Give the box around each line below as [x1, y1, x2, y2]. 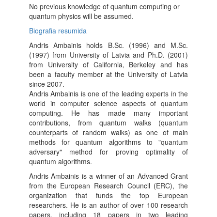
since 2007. [29, 78, 64, 89]
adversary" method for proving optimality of [29, 146, 188, 156]
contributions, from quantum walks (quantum [29, 117, 188, 127]
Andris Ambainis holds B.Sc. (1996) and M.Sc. [29, 40, 188, 50]
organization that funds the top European [29, 190, 188, 200]
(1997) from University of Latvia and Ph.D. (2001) [29, 49, 188, 60]
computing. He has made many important [29, 108, 188, 118]
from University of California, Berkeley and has [29, 59, 188, 69]
